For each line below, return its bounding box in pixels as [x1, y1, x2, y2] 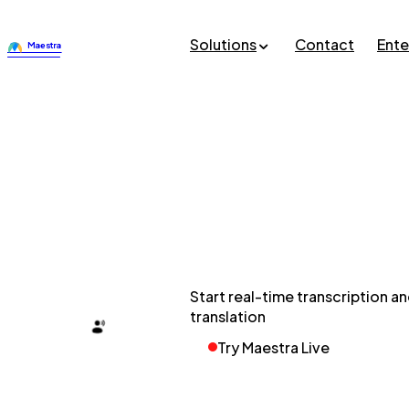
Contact [295, 34, 354, 54]
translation [190, 306, 266, 326]
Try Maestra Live [217, 337, 330, 357]
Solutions [190, 34, 257, 54]
